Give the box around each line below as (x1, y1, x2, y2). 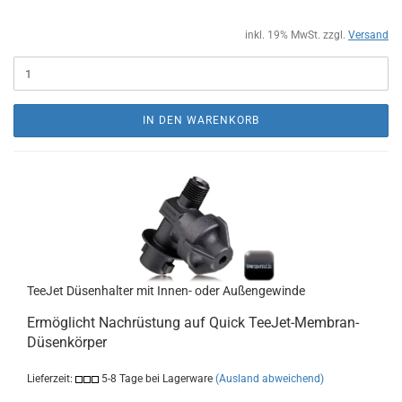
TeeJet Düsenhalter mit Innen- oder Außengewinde (27, 284, 305, 298)
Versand (348, 29, 389, 41)
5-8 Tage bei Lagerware (99, 372, 213, 385)
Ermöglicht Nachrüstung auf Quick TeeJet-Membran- (27, 314, 359, 331)
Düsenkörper (27, 334, 107, 351)
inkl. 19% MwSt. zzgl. (245, 29, 348, 41)
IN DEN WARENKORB (143, 114, 259, 127)
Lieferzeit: (27, 372, 75, 385)
